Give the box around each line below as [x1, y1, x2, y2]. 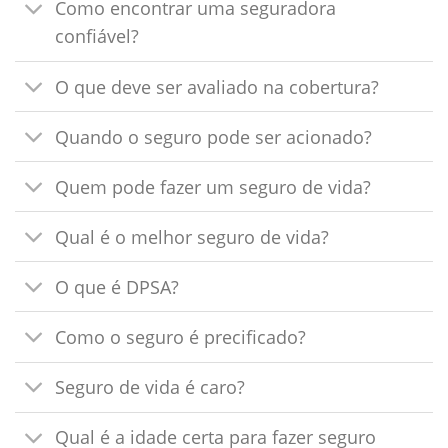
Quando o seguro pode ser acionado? [55, 124, 373, 149]
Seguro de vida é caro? [55, 375, 246, 400]
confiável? [55, 24, 140, 49]
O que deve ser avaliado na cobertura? [55, 74, 380, 99]
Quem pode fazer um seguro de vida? [55, 174, 372, 199]
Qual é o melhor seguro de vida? [55, 224, 330, 249]
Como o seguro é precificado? [55, 324, 307, 349]
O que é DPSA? [55, 274, 180, 299]
